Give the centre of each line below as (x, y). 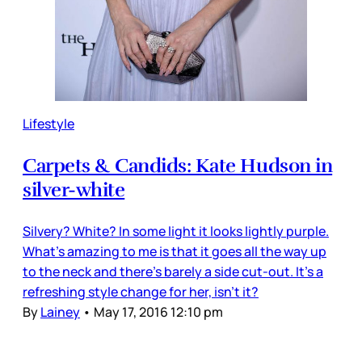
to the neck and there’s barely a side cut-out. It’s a (173, 271)
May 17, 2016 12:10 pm (158, 311)
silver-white (74, 189)
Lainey (60, 311)
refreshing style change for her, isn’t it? (141, 291)
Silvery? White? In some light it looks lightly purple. (176, 231)
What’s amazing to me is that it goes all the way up (175, 251)
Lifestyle (48, 123)
